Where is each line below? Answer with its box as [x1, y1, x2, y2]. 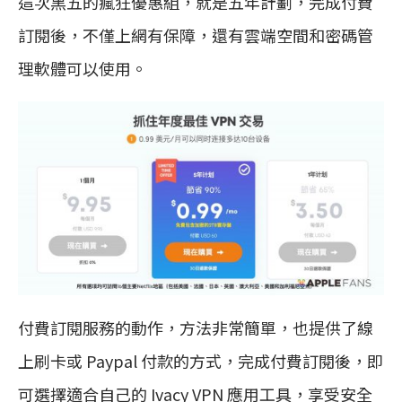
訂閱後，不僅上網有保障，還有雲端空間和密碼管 [18, 22, 373, 47]
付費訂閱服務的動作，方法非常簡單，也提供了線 [18, 315, 373, 339]
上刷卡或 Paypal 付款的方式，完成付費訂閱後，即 [18, 348, 383, 372]
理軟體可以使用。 [18, 56, 147, 80]
